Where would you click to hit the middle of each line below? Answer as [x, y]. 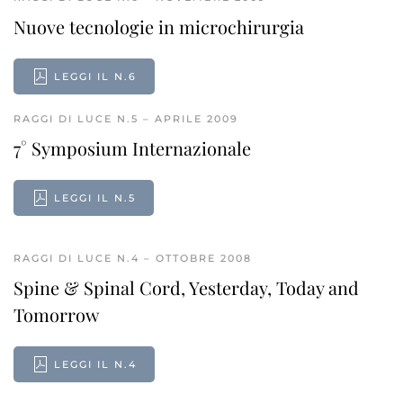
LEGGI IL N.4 [95, 364]
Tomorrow [56, 314]
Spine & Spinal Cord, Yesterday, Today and [186, 287]
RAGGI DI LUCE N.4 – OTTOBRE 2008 [133, 258]
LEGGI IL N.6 [95, 76]
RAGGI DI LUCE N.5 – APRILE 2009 [126, 119]
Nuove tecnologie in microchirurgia [159, 27]
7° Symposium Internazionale [132, 148]
